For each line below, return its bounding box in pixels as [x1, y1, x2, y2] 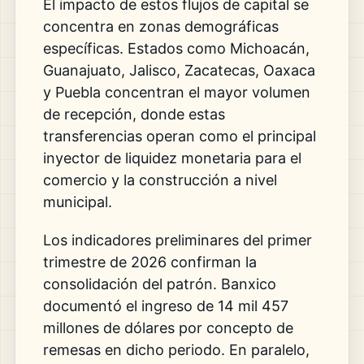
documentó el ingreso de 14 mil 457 [42, 297, 288, 315]
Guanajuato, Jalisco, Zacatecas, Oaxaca [42, 62, 315, 80]
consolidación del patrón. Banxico [42, 275, 276, 293]
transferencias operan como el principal [42, 128, 316, 145]
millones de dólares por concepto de [42, 319, 293, 337]
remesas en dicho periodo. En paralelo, [42, 341, 310, 359]
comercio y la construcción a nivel [42, 171, 277, 189]
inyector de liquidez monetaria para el [42, 149, 301, 167]
